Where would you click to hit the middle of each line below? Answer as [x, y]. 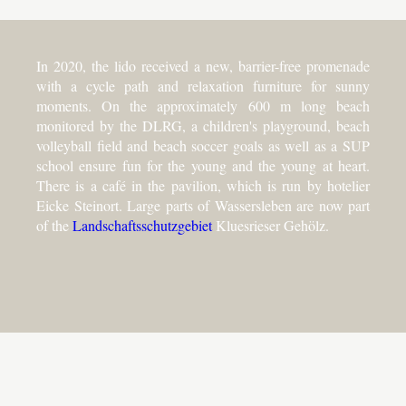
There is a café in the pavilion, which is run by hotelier [203, 185]
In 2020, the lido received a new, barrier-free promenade [203, 66]
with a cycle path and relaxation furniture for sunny [203, 86]
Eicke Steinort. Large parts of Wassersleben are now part [203, 205]
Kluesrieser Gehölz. [271, 225]
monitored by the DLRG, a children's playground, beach [203, 126]
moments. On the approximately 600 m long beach [203, 106]
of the [54, 225]
